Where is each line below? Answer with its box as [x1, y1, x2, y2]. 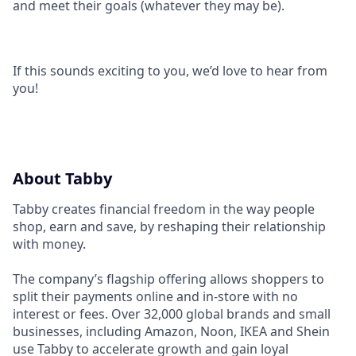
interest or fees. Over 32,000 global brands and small [13, 305, 331, 323]
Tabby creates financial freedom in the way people [13, 200, 315, 218]
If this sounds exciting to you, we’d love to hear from [13, 62, 327, 79]
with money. [13, 235, 86, 253]
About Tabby [13, 168, 112, 189]
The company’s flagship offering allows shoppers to [13, 270, 324, 288]
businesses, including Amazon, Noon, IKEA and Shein [13, 323, 330, 340]
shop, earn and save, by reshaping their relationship [13, 218, 326, 235]
